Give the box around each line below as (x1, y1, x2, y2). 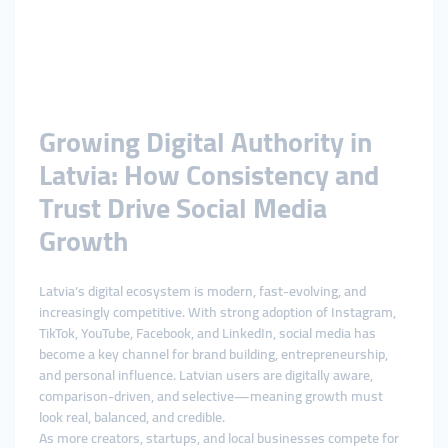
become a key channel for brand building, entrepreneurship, (39, 341, 388, 367)
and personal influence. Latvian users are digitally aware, (39, 362, 373, 388)
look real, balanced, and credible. (39, 404, 225, 430)
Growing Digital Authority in (39, 116, 372, 168)
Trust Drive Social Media (39, 182, 327, 234)
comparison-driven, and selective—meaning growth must (39, 383, 383, 409)
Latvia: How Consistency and (39, 149, 379, 201)
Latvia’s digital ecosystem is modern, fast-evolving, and (39, 278, 366, 304)
